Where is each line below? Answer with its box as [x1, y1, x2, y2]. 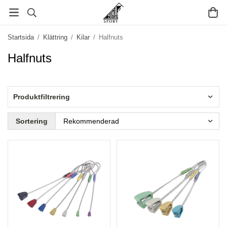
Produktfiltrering [13, 93, 70, 101]
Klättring [43, 33, 67, 41]
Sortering [16, 117, 48, 125]
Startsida [8, 33, 34, 41]
